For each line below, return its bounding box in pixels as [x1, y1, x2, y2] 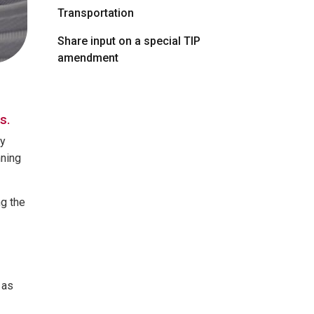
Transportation [57, 6, 135, 20]
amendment [57, 51, 119, 65]
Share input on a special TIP [57, 34, 201, 48]
